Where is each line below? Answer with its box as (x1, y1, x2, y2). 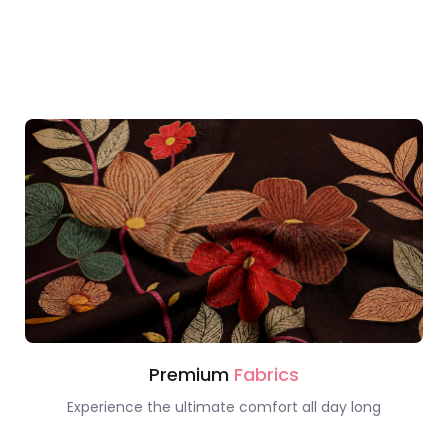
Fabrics (233, 361, 299, 387)
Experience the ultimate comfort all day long (66, 396, 381, 417)
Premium (148, 361, 234, 387)
